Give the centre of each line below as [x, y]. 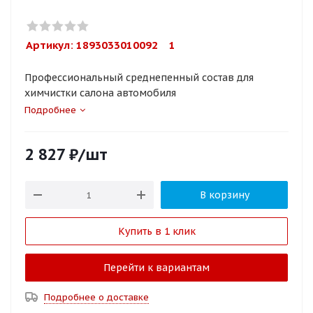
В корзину [224, 195]
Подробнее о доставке [96, 297]
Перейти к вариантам [156, 268]
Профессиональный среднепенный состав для [139, 78]
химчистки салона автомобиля [100, 93]
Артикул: [51, 45]
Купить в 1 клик [156, 231]
